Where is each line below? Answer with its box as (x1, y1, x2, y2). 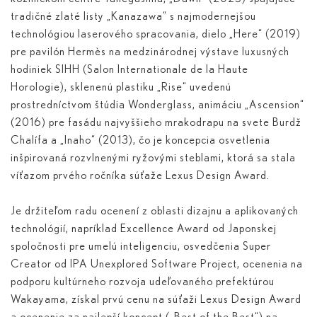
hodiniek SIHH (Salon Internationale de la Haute (11, 64, 248, 76)
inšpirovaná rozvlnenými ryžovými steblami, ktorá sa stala (11, 152, 296, 164)
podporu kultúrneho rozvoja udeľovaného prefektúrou (11, 276, 275, 288)
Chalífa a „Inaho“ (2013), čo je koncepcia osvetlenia (11, 134, 270, 146)
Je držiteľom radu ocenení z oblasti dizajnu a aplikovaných (11, 205, 299, 217)
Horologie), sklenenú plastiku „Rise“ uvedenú (11, 81, 231, 93)
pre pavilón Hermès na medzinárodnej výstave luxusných (11, 46, 289, 58)
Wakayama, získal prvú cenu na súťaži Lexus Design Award (11, 294, 301, 306)
